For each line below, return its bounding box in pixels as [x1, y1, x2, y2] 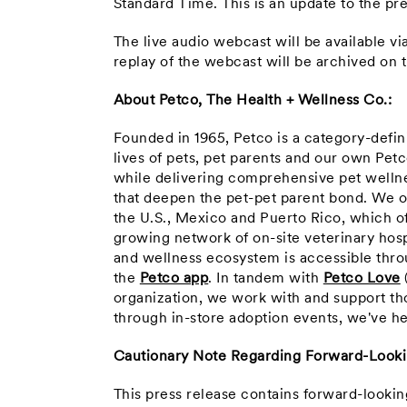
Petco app [139, 272, 209, 286]
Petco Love [323, 272, 401, 286]
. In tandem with [208, 272, 323, 286]
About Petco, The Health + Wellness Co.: [113, 94, 392, 108]
